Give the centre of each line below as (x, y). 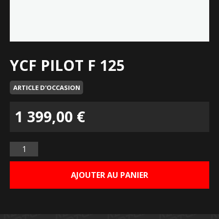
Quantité (27, 147)
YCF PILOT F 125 (67, 65)
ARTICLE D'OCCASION (46, 88)
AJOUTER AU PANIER (109, 175)
